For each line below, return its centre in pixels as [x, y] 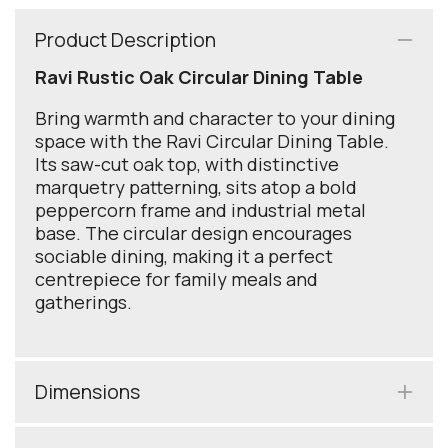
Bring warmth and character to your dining [215, 118]
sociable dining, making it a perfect [184, 256]
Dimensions [87, 392]
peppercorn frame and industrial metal [200, 210]
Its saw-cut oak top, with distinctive [187, 164]
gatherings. [83, 302]
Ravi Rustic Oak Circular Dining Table [199, 77]
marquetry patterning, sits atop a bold [196, 187]
